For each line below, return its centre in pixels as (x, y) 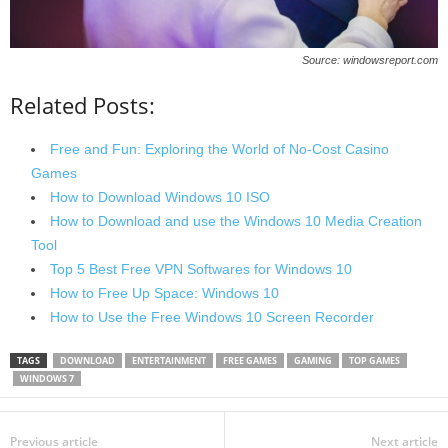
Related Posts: (82, 104)
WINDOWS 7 (47, 378)
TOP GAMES (374, 360)
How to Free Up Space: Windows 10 (164, 292)
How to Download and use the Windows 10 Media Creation (236, 220)
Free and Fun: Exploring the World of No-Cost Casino (219, 148)
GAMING (313, 360)
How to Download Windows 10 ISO (160, 196)
